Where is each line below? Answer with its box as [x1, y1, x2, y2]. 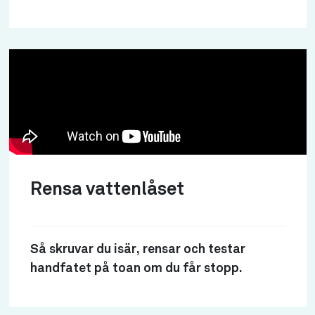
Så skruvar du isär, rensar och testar [30, 243, 245, 256]
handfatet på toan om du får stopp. [30, 262, 243, 275]
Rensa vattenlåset [30, 181, 184, 199]
